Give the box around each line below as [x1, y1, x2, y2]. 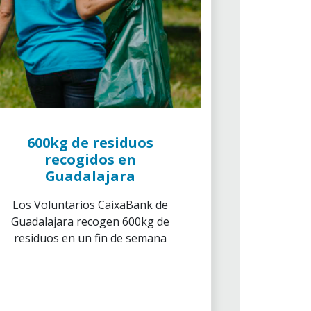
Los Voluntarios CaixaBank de [12, 197, 168, 212]
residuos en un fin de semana [14, 230, 167, 246]
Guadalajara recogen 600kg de [11, 214, 169, 229]
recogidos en [44, 150, 136, 169]
